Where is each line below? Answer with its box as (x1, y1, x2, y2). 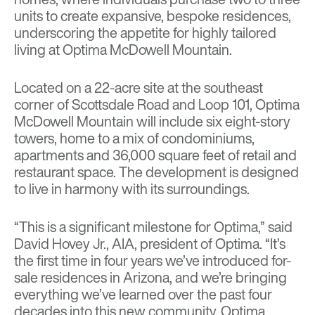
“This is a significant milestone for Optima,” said (14, 217, 292, 238)
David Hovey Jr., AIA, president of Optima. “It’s (14, 233, 285, 255)
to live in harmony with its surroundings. (14, 179, 250, 200)
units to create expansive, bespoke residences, (14, 6, 291, 27)
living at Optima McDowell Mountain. (14, 39, 232, 60)
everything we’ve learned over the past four (14, 284, 272, 305)
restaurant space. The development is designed (14, 162, 299, 183)
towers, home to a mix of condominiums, (14, 128, 255, 149)
